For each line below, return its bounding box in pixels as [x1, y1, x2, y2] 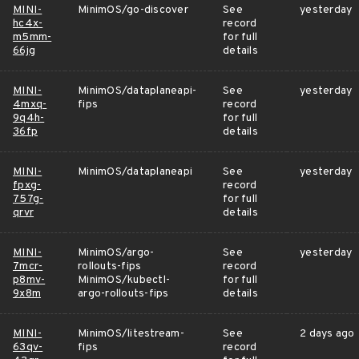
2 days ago [300, 327, 355, 341]
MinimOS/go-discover [78, 3, 188, 17]
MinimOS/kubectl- [78, 273, 170, 287]
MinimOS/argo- [78, 246, 155, 260]
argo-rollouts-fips [78, 287, 169, 301]
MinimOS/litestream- [78, 327, 184, 341]
